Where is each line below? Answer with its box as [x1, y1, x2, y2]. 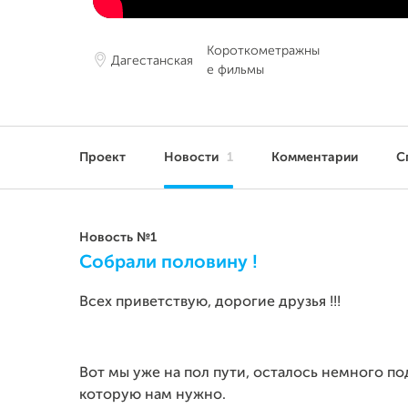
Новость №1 [79, 231, 157, 244]
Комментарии [271, 151, 358, 164]
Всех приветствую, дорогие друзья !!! [79, 295, 341, 310]
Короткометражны [207, 45, 320, 57]
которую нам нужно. [79, 388, 226, 403]
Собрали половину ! [79, 254, 258, 272]
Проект [79, 151, 126, 164]
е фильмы [207, 64, 264, 76]
